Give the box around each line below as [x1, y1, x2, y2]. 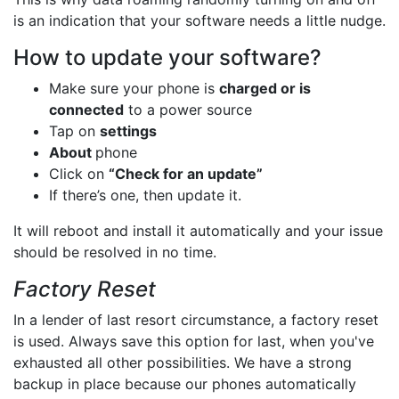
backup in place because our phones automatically [13, 375, 356, 394]
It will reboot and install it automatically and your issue [13, 222, 383, 240]
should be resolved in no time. [13, 243, 216, 262]
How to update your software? [13, 45, 322, 71]
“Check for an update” [109, 165, 263, 183]
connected [49, 101, 124, 119]
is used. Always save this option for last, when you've [13, 332, 374, 351]
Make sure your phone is [49, 79, 219, 98]
